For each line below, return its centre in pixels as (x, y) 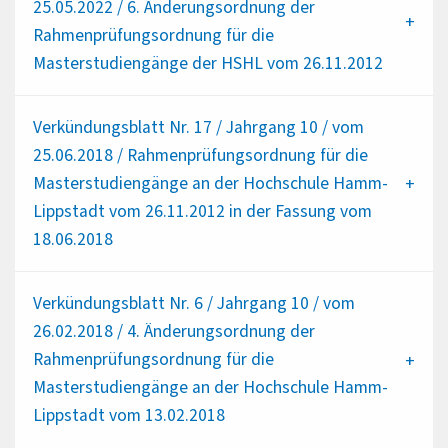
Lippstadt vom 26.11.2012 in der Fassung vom (202, 211)
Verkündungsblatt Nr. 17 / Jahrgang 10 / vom (198, 127)
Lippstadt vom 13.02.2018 (128, 415)
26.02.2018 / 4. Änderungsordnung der (173, 331)
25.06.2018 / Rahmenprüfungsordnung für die (200, 155)
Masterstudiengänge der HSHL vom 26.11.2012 (207, 63)
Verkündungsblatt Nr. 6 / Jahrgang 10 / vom (193, 303)
